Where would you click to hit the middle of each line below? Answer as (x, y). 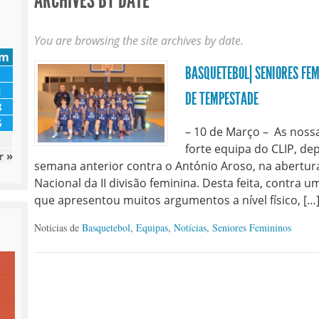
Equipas (152, 228)
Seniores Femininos (251, 228)
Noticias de (58, 228)
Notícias (190, 228)
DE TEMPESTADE (221, 99)
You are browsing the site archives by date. (138, 41)
